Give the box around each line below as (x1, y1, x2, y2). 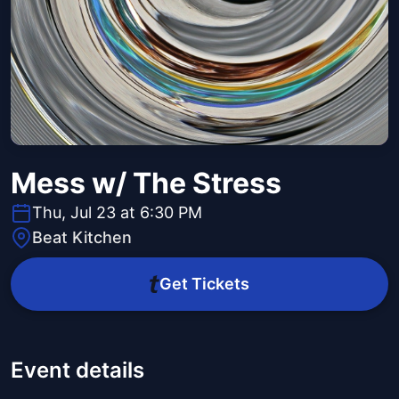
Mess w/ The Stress (11, 166, 281, 201)
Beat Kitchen (32, 228, 132, 248)
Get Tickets (159, 274, 249, 294)
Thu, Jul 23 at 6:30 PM (32, 203, 202, 223)
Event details (11, 357, 144, 384)
